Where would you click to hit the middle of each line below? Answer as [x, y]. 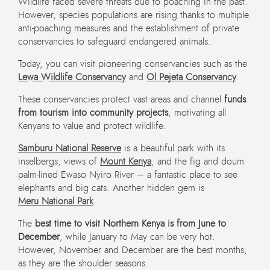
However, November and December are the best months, [133, 250]
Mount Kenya [126, 162]
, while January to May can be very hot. [137, 237]
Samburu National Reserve [70, 149]
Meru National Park [56, 202]
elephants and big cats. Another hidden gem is [111, 188]
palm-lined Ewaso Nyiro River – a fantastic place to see [128, 175]
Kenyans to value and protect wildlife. [92, 126]
